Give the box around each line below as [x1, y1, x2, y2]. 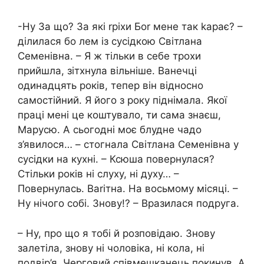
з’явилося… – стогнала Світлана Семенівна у [18, 138, 239, 151]
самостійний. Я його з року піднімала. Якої [18, 94, 227, 107]
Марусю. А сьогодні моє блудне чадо [18, 124, 202, 136]
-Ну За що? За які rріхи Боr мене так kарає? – [18, 21, 243, 33]
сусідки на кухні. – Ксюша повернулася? [18, 153, 214, 166]
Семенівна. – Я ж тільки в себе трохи [18, 50, 201, 62]
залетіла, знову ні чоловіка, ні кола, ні [18, 242, 204, 254]
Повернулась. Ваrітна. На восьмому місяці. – [18, 183, 238, 195]
